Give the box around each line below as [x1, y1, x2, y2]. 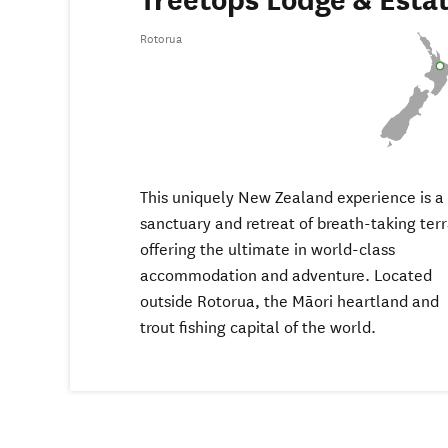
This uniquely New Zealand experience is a [140, 188, 444, 208]
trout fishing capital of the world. [140, 318, 376, 338]
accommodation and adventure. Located [140, 266, 432, 286]
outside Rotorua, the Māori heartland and [140, 292, 439, 312]
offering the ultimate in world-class [140, 240, 395, 260]
